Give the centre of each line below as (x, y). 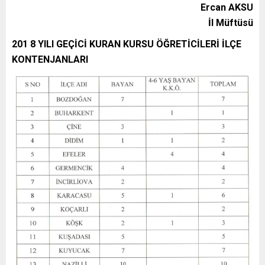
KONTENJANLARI (50, 59)
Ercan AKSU (227, 7)
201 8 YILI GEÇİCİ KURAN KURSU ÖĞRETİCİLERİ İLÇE (127, 44)
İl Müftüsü (231, 22)
